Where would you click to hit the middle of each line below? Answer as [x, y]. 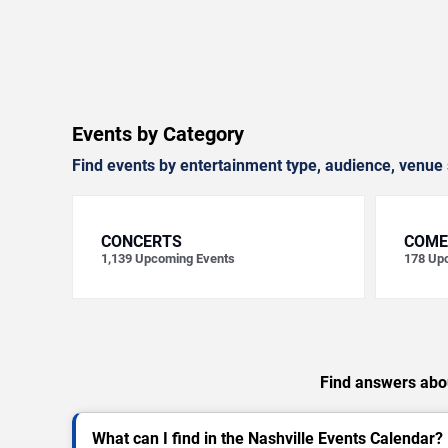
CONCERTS [141, 241]
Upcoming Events [185, 258]
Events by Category [158, 134]
